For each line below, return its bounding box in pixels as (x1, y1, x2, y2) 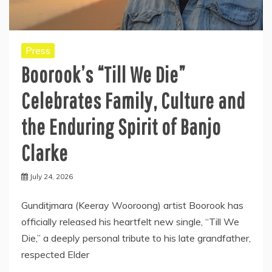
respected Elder (21, 248, 89, 260)
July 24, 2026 (30, 171, 73, 181)
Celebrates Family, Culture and (21, 87, 245, 113)
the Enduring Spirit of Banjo (21, 114, 221, 139)
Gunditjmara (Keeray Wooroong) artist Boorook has (21, 199, 243, 211)
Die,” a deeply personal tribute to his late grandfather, (21, 231, 251, 244)
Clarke (21, 140, 68, 165)
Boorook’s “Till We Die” (21, 61, 185, 87)
